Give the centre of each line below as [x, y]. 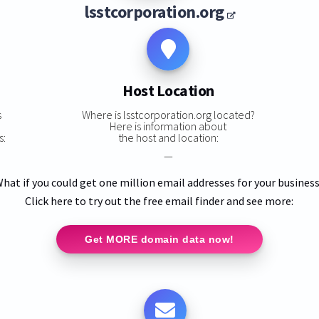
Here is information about [168, 126]
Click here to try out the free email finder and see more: [159, 200]
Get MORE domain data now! [159, 239]
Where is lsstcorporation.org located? [168, 114]
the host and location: [168, 137]
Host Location [168, 91]
